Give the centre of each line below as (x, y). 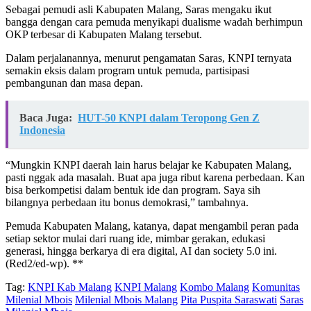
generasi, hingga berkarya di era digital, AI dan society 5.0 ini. (141, 251)
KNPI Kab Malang (70, 287)
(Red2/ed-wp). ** (44, 264)
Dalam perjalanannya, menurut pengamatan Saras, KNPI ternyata (149, 58)
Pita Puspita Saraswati (229, 300)
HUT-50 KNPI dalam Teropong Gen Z (169, 118)
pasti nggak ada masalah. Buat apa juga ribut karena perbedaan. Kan (155, 178)
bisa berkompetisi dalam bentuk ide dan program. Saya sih (133, 190)
